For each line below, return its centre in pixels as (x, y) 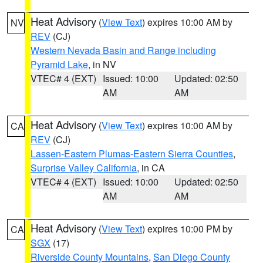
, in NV (102, 64)
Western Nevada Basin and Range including (123, 50)
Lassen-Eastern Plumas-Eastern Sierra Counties (132, 154)
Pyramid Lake (59, 64)
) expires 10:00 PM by (187, 229)
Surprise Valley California (84, 168)
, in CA (151, 168)
